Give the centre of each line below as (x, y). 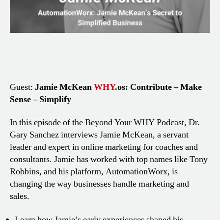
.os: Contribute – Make (158, 87)
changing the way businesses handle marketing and (99, 184)
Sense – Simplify (41, 99)
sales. (20, 196)
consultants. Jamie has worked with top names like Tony (109, 160)
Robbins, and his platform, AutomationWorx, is (94, 172)
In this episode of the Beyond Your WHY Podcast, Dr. (105, 123)
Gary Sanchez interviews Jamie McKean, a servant (99, 135)
